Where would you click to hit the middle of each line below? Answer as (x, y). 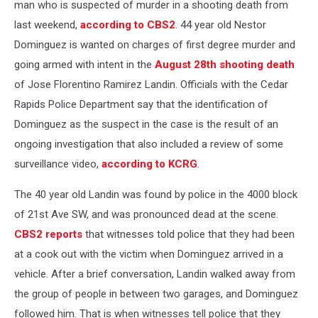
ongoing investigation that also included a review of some (149, 144)
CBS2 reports (48, 234)
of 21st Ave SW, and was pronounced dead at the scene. (146, 214)
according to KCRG (148, 164)
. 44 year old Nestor (221, 25)
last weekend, (47, 25)
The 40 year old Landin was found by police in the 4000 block (156, 194)
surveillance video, (56, 164)
